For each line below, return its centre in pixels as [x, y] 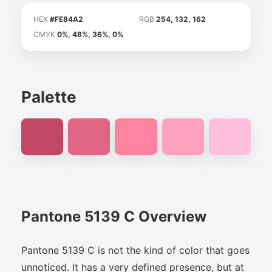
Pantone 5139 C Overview [114, 216]
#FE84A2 [66, 19]
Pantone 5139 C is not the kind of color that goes [135, 250]
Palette [49, 97]
